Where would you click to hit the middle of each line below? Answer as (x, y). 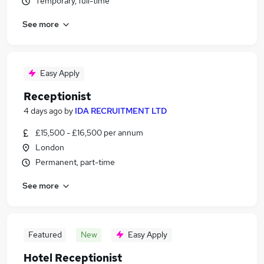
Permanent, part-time (75, 162)
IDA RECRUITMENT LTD (121, 111)
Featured (45, 235)
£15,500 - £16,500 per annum (89, 133)
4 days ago (43, 111)
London (50, 147)
